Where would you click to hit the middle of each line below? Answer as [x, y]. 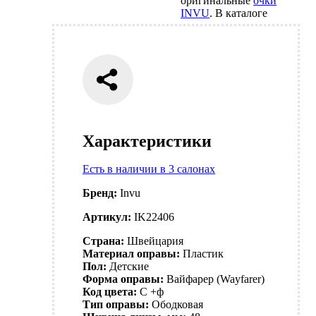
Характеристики [147, 141]
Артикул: [107, 217]
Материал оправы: [131, 254]
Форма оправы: [123, 279]
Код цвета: [110, 292]
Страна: [103, 241]
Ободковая [177, 305]
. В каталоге [239, 13]
